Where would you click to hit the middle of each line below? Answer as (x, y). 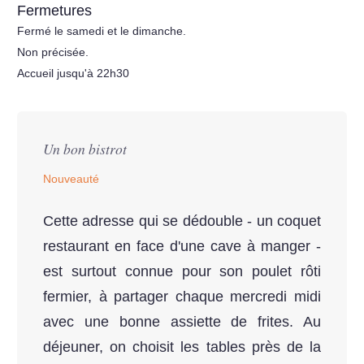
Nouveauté (71, 179)
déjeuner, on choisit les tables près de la (182, 347)
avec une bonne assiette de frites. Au (182, 322)
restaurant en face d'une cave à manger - (182, 247)
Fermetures (54, 10)
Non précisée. (53, 52)
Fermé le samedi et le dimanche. (102, 30)
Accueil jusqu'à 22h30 (73, 74)
